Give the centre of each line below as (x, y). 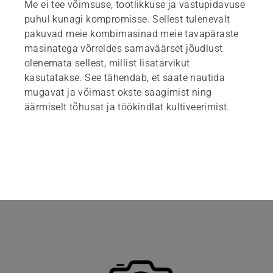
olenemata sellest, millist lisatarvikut (107, 63)
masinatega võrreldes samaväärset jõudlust (124, 48)
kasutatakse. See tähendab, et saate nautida (125, 77)
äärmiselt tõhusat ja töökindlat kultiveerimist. (127, 107)
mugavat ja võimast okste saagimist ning (118, 92)
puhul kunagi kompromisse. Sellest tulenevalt (127, 19)
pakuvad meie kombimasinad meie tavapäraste (132, 34)
